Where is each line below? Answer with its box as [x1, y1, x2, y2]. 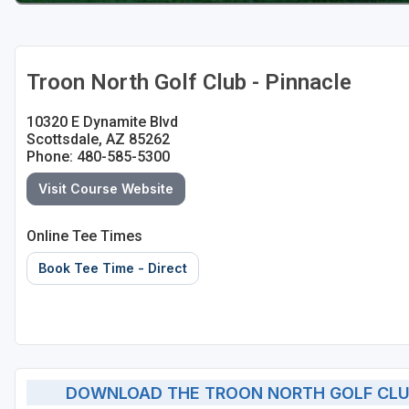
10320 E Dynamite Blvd [26, 113, 178, 131]
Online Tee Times [26, 227, 142, 246]
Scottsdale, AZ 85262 [26, 131, 170, 149]
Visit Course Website [38, 181, 173, 197]
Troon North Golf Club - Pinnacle [26, 69, 351, 96]
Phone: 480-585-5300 [26, 148, 170, 166]
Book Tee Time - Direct [38, 260, 187, 277]
